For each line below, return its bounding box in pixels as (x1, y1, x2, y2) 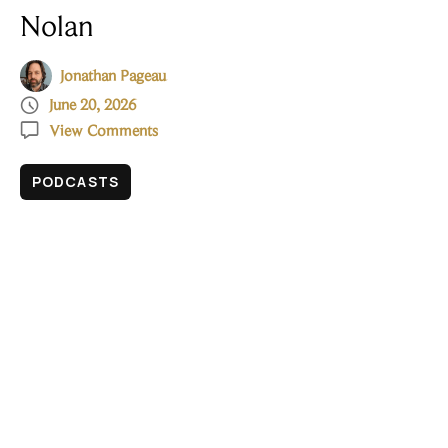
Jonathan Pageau (60, 68, 166, 85)
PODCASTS (32, 171, 119, 191)
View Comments (49, 123, 158, 140)
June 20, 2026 (49, 97, 136, 114)
